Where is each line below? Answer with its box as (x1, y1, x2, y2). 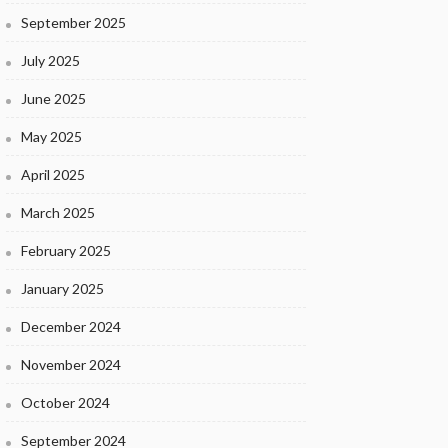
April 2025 (21, 166, 85, 183)
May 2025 (21, 128, 82, 145)
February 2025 (21, 242, 111, 259)
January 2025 (21, 280, 104, 297)
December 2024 (21, 318, 121, 335)
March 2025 (21, 204, 95, 221)
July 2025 (21, 52, 80, 69)
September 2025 (21, 14, 126, 31)
